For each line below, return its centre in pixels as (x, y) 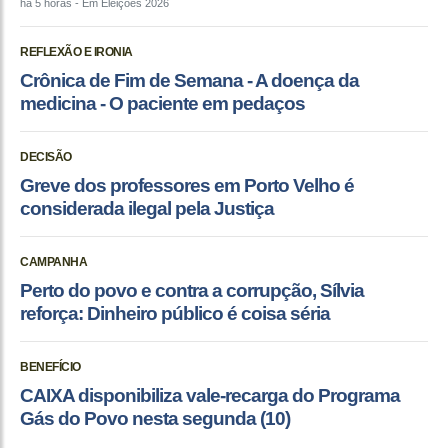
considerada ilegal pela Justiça (147, 209)
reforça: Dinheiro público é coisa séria (175, 314)
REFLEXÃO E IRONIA (76, 52)
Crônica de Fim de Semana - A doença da (189, 81)
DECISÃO (46, 157)
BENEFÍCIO (50, 367)
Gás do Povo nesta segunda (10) (155, 419)
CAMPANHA (53, 262)
